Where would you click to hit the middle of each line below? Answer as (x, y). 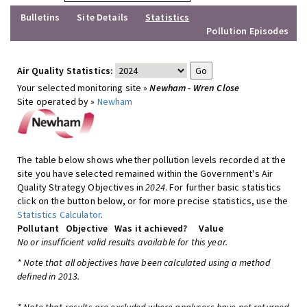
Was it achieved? (151, 228)
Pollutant (38, 228)
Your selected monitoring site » (84, 88)
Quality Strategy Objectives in (82, 187)
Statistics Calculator (59, 214)
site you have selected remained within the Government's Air (145, 173)
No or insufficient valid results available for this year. (122, 242)
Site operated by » (57, 101)
